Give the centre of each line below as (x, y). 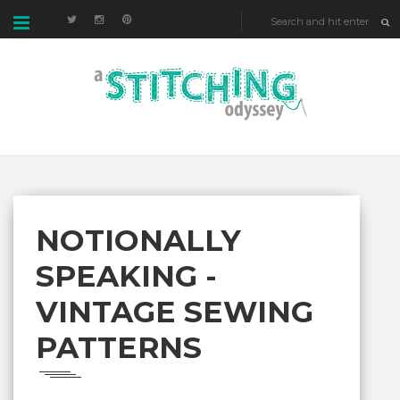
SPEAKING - (126, 276)
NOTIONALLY (138, 240)
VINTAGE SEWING (175, 312)
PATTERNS (119, 347)
